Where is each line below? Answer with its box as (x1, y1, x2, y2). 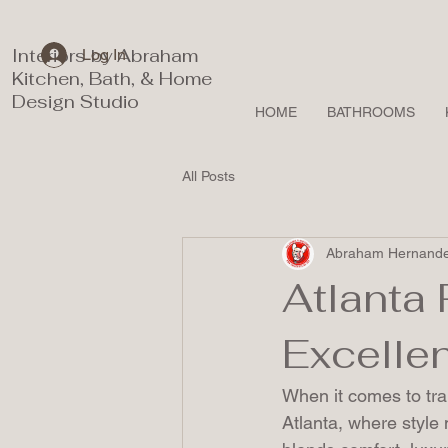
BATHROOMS (327, 103, 415, 120)
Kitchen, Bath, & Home (12, 67, 212, 90)
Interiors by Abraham (12, 44, 198, 67)
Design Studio (12, 90, 139, 113)
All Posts (182, 168, 235, 185)
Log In (81, 45, 126, 64)
